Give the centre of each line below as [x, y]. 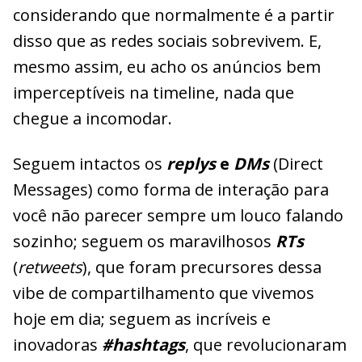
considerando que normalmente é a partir [174, 15]
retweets [50, 267]
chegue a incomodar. [93, 118]
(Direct [296, 163]
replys [191, 163]
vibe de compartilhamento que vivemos [164, 293]
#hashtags [143, 344]
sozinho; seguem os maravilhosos [144, 241]
